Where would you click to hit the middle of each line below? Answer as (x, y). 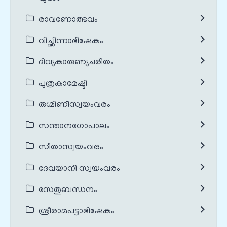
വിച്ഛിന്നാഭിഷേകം (71, 41)
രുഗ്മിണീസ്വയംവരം (74, 105)
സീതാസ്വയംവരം (71, 148)
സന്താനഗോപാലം (74, 126)
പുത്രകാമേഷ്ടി (63, 84)
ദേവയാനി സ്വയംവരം (79, 169)
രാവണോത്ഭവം (68, 20)
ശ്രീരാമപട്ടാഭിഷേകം (77, 212)
